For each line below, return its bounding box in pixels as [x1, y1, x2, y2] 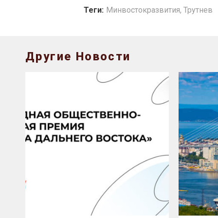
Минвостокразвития [106, 5, 180, 15]
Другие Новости [25, 50, 131, 64]
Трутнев [183, 5, 213, 15]
